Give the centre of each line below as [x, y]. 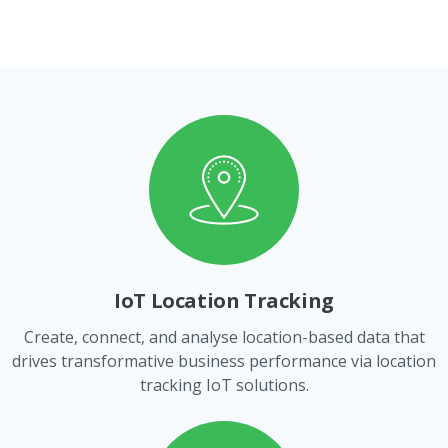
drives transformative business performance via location [224, 360]
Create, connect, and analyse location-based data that [224, 336]
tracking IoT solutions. [224, 384]
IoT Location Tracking [224, 300]
